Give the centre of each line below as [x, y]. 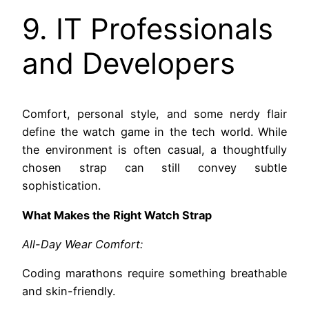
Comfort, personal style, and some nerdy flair [154, 114]
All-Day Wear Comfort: [82, 244]
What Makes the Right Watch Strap [117, 215]
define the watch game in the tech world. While [154, 132]
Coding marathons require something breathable [154, 273]
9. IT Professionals [148, 29]
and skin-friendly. [69, 291]
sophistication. [61, 186]
